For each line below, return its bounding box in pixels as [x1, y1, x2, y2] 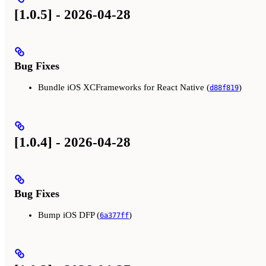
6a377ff [100, 211, 129, 220]
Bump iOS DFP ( [38, 210, 100, 220]
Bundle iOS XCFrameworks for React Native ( [38, 83, 210, 93]
